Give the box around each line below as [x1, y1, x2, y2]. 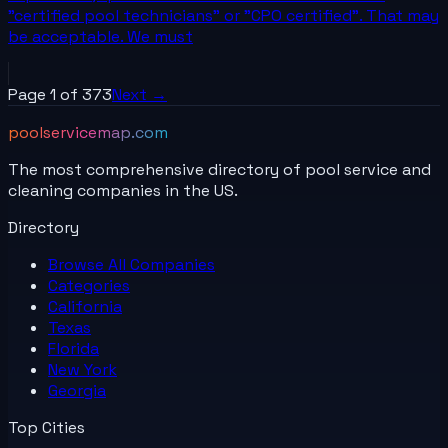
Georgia [48, 380, 106, 402]
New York [48, 359, 117, 381]
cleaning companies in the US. [8, 180, 238, 202]
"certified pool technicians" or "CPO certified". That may [8, 5, 439, 27]
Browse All [48, 254, 130, 276]
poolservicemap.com [8, 122, 168, 144]
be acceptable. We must [8, 26, 193, 48]
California [48, 296, 122, 318]
